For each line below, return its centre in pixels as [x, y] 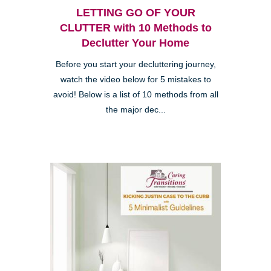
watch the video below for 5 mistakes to [135, 79]
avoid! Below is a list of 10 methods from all [135, 94]
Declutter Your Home [135, 43]
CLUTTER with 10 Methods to [135, 28]
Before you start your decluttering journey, [135, 64]
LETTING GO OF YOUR [135, 12]
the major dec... [135, 109]
